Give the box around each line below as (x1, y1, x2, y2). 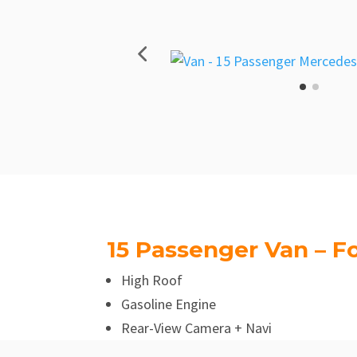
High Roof (121, 271, 183, 290)
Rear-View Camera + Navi (121, 319, 273, 338)
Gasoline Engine (121, 295, 217, 314)
